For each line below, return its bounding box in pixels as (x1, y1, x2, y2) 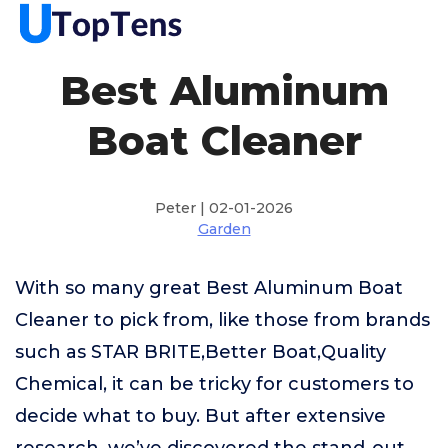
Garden (197, 220, 251, 238)
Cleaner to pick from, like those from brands (15, 309, 430, 331)
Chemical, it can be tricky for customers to (15, 373, 414, 395)
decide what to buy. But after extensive (15, 405, 386, 427)
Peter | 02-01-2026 (155, 199, 293, 217)
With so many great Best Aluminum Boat (15, 277, 403, 299)
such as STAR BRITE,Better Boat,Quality (15, 341, 386, 363)
